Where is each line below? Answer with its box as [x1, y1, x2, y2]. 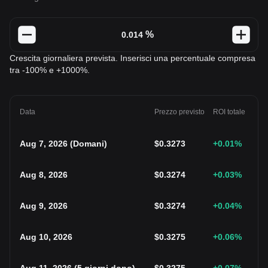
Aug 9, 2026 [20, 201, 68, 211]
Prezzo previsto [154, 108, 205, 116]
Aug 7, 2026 [20, 139, 68, 148]
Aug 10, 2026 [20, 232, 72, 242]
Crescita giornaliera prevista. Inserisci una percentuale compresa [10, 53, 255, 63]
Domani [73, 139, 104, 148]
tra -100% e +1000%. [10, 65, 90, 75]
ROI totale [213, 108, 245, 116]
